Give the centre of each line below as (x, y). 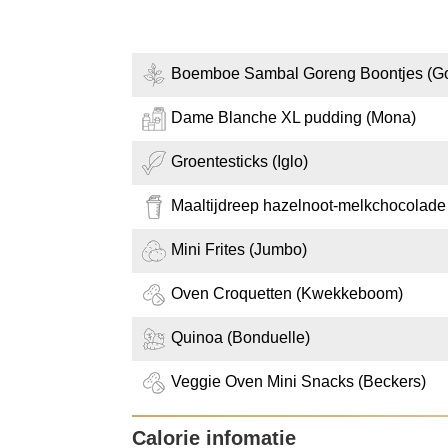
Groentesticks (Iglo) (239, 162)
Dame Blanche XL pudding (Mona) (293, 118)
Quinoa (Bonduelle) (240, 338)
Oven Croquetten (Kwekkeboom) (287, 294)
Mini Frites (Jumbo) (239, 250)
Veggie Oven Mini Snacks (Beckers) (298, 382)
